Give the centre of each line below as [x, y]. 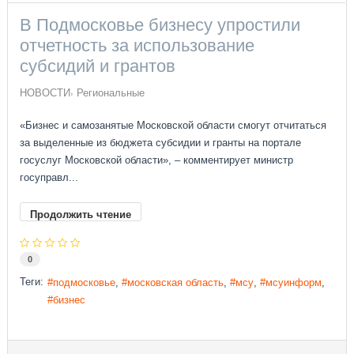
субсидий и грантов [98, 66]
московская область [176, 282]
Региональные [111, 93]
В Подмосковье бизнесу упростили [160, 25]
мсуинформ [294, 282]
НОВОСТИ [45, 93]
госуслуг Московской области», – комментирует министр [157, 160]
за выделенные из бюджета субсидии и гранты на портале [161, 143]
